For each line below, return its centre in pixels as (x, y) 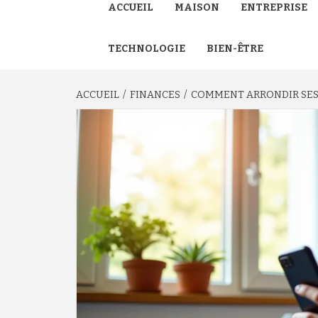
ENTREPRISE (274, 7)
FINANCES (155, 95)
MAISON (197, 7)
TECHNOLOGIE (147, 49)
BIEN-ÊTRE (235, 49)
